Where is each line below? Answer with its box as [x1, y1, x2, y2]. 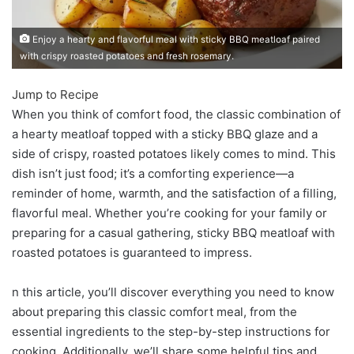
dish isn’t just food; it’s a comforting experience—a [12, 165, 294, 181]
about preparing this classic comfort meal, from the [12, 303, 297, 319]
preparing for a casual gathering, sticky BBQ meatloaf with [12, 224, 335, 240]
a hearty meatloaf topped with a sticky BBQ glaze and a [12, 126, 318, 141]
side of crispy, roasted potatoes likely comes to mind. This [12, 145, 336, 161]
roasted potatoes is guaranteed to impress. [12, 244, 252, 260]
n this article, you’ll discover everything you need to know [12, 284, 334, 299]
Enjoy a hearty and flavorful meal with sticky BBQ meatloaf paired [30, 33, 320, 45]
